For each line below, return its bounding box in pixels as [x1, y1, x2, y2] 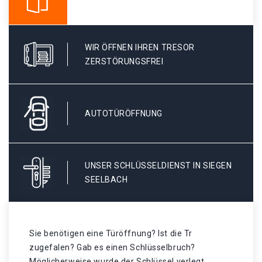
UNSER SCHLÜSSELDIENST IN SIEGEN [85, 161, 232, 170]
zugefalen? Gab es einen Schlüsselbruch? [29, 243, 195, 252]
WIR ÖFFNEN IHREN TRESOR [85, 43, 195, 52]
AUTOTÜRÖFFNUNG [85, 109, 163, 118]
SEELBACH [85, 175, 128, 184]
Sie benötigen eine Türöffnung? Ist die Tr [29, 229, 192, 238]
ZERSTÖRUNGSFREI [85, 57, 164, 66]
